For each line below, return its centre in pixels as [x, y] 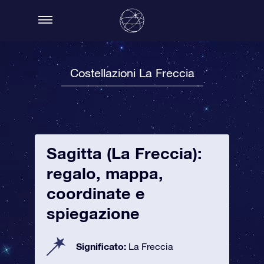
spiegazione [93, 213]
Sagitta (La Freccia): [124, 153]
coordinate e [96, 193]
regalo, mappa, [105, 173]
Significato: [102, 246]
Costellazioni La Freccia [132, 73]
